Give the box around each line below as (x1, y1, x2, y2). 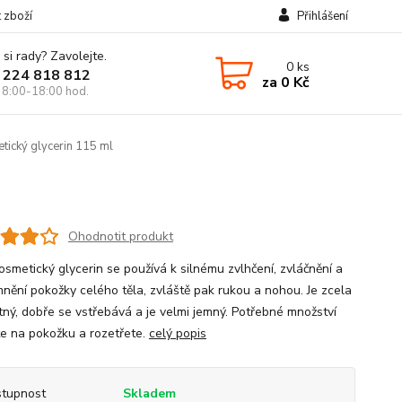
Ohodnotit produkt (67, 227, 173, 245)
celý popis (148, 325, 206, 342)
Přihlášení (296, 8, 348, 24)
